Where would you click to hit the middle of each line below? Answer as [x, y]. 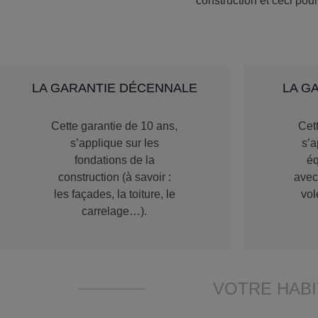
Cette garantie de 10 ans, [115, 126]
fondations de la [114, 160]
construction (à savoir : [114, 177]
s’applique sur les [114, 143]
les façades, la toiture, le [114, 194]
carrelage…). [115, 211]
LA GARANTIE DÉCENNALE [114, 87]
